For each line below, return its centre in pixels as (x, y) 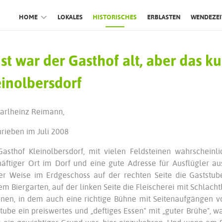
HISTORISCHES (115, 17)
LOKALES (70, 17)
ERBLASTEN (164, 17)
